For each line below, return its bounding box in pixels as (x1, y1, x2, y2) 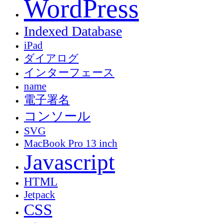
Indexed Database (24, 23, 122, 39)
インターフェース (24, 66, 114, 79)
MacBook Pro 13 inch (24, 137, 117, 149)
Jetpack (24, 189, 55, 200)
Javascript (24, 150, 115, 175)
